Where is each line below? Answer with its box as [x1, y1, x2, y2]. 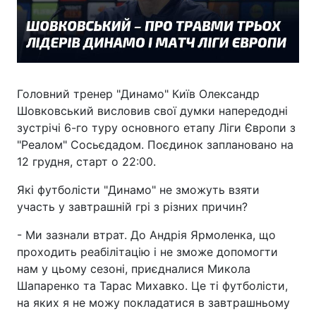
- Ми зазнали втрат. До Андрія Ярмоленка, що [17, 228, 276, 243]
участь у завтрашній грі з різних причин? [17, 200, 248, 214]
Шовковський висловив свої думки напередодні [17, 104, 288, 119]
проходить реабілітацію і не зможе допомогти [17, 245, 278, 260]
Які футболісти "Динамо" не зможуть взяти [17, 183, 260, 197]
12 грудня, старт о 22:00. [17, 154, 156, 169]
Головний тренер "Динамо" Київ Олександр [17, 87, 260, 102]
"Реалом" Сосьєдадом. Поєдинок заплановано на [17, 138, 293, 152]
